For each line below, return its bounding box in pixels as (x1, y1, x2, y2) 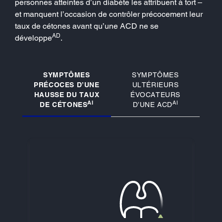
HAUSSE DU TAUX (34, 90, 100, 99)
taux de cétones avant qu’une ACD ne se (15, 21, 159, 31)
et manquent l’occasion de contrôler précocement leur (15, 9, 203, 19)
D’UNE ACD (132, 100, 173, 109)
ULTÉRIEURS (132, 80, 179, 89)
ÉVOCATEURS (130, 90, 180, 99)
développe (15, 33, 52, 43)
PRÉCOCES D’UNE (34, 80, 100, 89)
